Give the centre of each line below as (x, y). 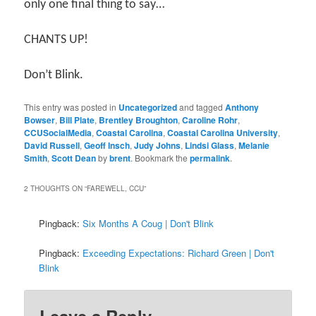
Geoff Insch (107, 145)
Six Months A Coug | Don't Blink (148, 223)
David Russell (52, 145)
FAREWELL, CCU (116, 188)
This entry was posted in (72, 107)
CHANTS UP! (56, 40)
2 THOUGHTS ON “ (56, 188)
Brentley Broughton (139, 120)
